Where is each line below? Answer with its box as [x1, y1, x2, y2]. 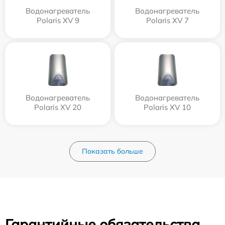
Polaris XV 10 [144, 102, 191, 112]
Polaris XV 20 [34, 102, 81, 112]
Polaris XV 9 [36, 16, 79, 25]
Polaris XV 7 [146, 16, 189, 25]
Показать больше [82, 147, 143, 156]
